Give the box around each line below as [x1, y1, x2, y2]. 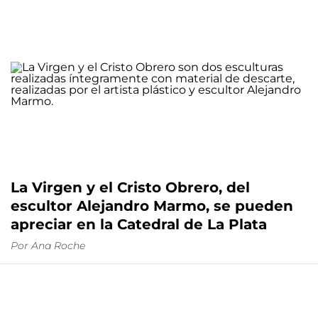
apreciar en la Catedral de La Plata [11, 216, 267, 234]
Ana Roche [31, 239, 85, 253]
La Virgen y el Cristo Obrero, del [11, 179, 250, 197]
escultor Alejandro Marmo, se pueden [11, 197, 293, 215]
